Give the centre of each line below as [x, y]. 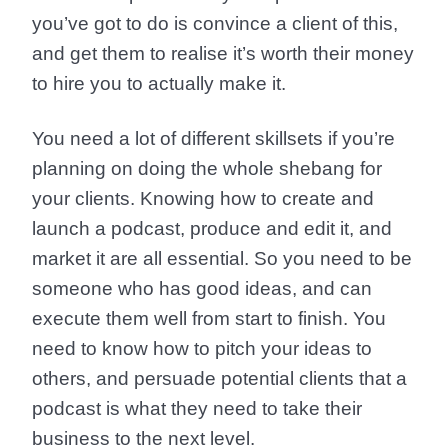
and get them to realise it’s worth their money [223, 53]
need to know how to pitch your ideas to [202, 348]
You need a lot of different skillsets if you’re [213, 138]
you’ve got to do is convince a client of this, [215, 23]
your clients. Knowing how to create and [203, 198]
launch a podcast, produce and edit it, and [212, 228]
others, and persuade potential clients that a [219, 378]
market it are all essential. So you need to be [222, 258]
